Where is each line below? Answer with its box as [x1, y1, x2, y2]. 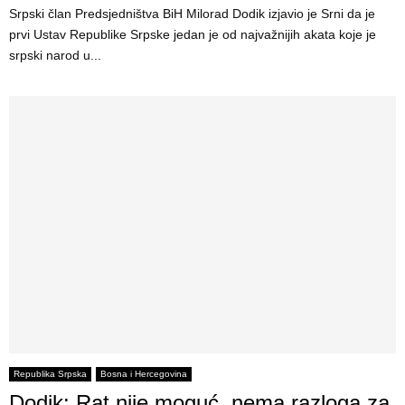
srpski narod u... [9, 47, 101, 62]
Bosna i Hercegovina [100, 368, 187, 379]
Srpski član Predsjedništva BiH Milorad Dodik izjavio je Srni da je [9, 5, 375, 21]
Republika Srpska [14, 368, 87, 379]
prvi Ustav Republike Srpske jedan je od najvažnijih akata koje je [9, 26, 376, 42]
